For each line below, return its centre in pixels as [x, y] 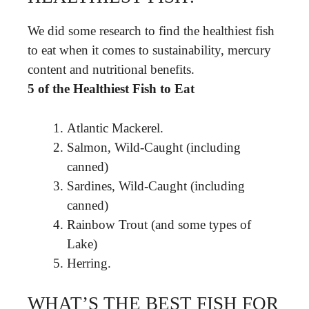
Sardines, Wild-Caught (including [156, 186]
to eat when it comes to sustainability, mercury [149, 50]
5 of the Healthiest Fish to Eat [111, 89]
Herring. [89, 263]
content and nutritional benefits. [111, 69]
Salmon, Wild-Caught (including [154, 147]
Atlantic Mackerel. [115, 128]
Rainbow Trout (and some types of [159, 224]
